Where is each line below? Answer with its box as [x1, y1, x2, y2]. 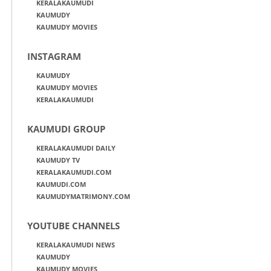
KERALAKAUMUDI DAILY [36, 143, 116, 152]
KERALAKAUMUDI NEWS [36, 240, 115, 249]
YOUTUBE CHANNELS [27, 219, 120, 232]
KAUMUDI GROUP [27, 122, 105, 135]
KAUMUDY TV [36, 155, 80, 165]
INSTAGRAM [27, 50, 81, 62]
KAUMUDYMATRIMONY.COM [36, 191, 130, 201]
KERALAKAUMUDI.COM [36, 167, 111, 177]
